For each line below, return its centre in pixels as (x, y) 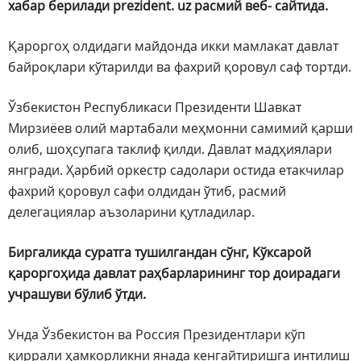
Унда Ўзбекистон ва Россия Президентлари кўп (157, 335)
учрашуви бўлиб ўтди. (77, 295)
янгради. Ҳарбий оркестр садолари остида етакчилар (176, 170)
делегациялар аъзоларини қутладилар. (131, 212)
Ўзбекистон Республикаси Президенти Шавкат (155, 108)
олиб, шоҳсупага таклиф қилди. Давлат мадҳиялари (170, 149)
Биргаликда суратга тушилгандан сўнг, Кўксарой (160, 253)
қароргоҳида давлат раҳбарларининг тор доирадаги (174, 274)
